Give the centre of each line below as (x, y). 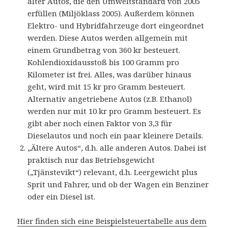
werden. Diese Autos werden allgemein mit (108, 38)
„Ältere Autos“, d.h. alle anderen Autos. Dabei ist (117, 148)
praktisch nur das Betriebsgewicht (91, 160)
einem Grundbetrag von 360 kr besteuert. (104, 50)
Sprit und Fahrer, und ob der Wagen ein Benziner (118, 184)
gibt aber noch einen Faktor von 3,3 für (100, 123)
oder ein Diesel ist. (62, 197)
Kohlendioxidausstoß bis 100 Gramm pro (104, 62)
